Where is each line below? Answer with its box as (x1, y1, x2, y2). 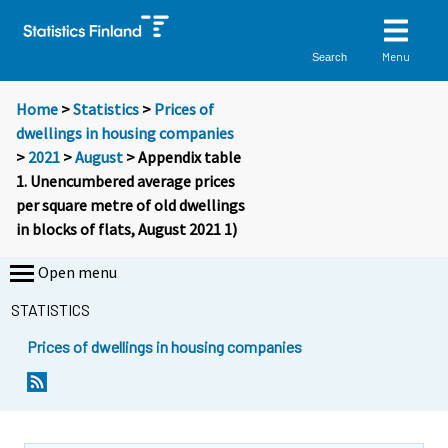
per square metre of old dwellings (16, 195, 245, 216)
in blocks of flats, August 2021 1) (16, 219, 237, 240)
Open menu (38, 262, 117, 283)
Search (312, 50, 348, 63)
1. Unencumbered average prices (16, 171, 235, 192)
